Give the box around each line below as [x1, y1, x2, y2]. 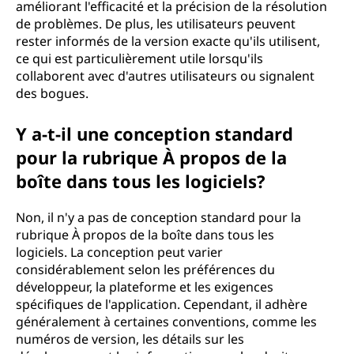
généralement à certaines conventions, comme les [16, 313, 317, 330]
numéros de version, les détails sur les [16, 330, 244, 348]
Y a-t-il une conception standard [16, 122, 293, 145]
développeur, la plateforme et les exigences [16, 278, 273, 296]
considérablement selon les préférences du [16, 261, 275, 278]
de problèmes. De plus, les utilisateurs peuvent [16, 15, 296, 32]
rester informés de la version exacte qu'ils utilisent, [16, 32, 320, 50]
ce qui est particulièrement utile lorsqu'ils [16, 50, 263, 67]
